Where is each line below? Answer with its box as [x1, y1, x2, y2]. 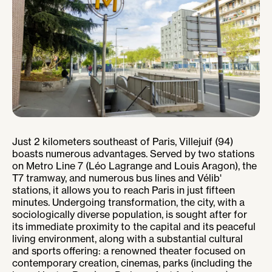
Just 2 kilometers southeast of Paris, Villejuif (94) [12, 135, 233, 148]
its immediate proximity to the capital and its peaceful [12, 220, 256, 233]
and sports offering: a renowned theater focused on [12, 244, 245, 257]
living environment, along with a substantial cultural [12, 232, 243, 245]
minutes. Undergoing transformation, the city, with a [12, 195, 245, 208]
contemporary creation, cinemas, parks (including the [12, 256, 252, 269]
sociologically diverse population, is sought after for [12, 208, 247, 220]
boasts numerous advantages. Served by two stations [12, 147, 254, 160]
